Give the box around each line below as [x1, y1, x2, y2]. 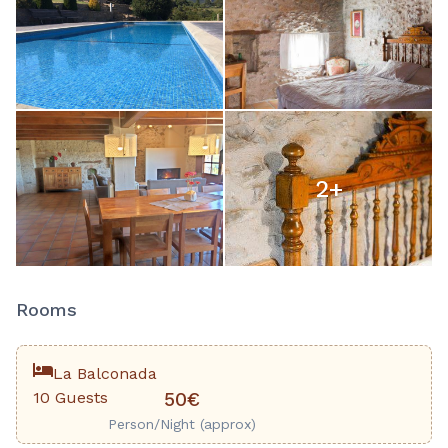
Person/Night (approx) [108, 416, 256, 433]
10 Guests [33, 388, 108, 408]
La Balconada [53, 364, 157, 384]
